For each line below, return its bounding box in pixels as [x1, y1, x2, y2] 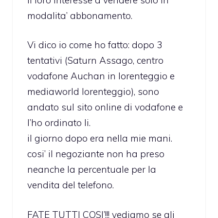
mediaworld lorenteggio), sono [27, 86, 159, 98]
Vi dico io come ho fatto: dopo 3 [27, 39, 162, 51]
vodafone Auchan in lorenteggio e [27, 70, 175, 82]
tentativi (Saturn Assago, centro [27, 54, 163, 67]
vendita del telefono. [27, 179, 114, 191]
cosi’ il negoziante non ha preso [27, 148, 164, 160]
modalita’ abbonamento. [27, 9, 132, 21]
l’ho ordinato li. [27, 117, 91, 129]
